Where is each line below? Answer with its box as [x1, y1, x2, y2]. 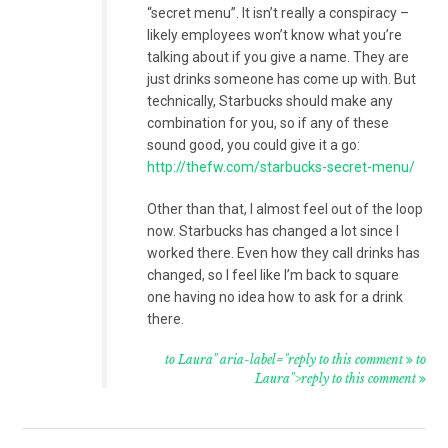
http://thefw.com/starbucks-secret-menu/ [147, 158, 416, 175]
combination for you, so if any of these [147, 114, 390, 131]
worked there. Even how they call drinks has [147, 244, 421, 261]
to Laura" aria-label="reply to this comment [164, 351, 406, 367]
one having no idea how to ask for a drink [147, 288, 404, 305]
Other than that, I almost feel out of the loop [147, 200, 424, 217]
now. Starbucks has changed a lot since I [147, 222, 400, 239]
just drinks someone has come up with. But [147, 70, 417, 87]
